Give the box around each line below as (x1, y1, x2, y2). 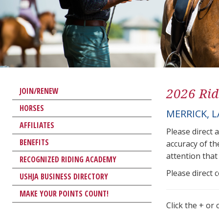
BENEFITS (20, 136, 49, 148)
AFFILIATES (20, 119, 54, 131)
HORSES (20, 102, 44, 113)
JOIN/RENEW (20, 85, 59, 96)
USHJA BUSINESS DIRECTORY (20, 171, 108, 182)
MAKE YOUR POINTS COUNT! (20, 188, 109, 199)
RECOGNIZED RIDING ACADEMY (20, 153, 116, 165)
